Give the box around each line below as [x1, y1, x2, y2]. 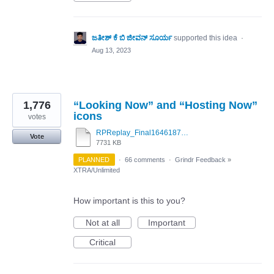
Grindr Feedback [174, 156, 226, 164]
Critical [89, 237, 116, 248]
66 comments [124, 156, 165, 164]
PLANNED [78, 156, 110, 164]
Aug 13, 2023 [92, 46, 131, 54]
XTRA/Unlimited [73, 166, 120, 174]
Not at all [85, 218, 120, 228]
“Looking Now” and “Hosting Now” [73, 99, 257, 112]
